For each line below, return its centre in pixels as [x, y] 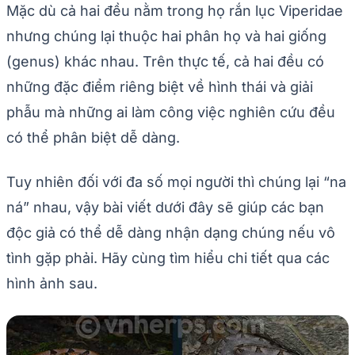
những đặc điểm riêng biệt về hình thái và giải [160, 87]
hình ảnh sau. [52, 284]
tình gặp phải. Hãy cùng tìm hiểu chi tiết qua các [168, 258]
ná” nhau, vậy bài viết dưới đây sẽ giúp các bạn [165, 208]
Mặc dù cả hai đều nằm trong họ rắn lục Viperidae [175, 11]
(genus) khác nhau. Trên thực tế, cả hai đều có [165, 62]
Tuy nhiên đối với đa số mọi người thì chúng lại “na [176, 182]
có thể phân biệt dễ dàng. [93, 138]
